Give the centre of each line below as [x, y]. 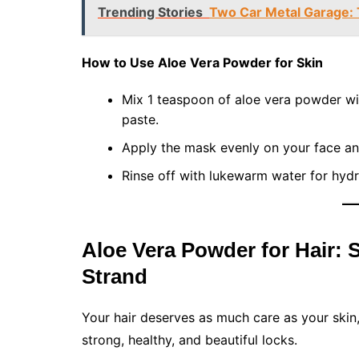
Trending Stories [150, 12]
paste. [140, 119]
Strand [115, 276]
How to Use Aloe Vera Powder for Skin [202, 63]
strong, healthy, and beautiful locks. [190, 340]
